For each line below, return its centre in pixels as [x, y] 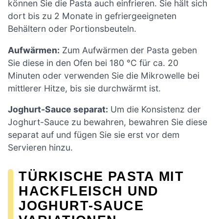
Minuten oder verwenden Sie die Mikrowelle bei [104, 75]
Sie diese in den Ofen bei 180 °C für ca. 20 [93, 63]
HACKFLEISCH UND [89, 191]
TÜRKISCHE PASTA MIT [101, 176]
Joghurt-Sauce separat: [58, 109]
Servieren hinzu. [40, 148]
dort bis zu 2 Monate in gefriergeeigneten [92, 16]
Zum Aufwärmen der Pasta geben [128, 50]
